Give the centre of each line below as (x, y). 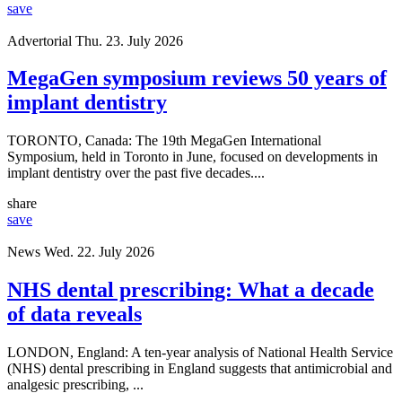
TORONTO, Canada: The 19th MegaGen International (164, 141)
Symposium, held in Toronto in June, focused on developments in (192, 157)
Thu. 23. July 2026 (129, 40)
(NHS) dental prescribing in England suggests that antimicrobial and (200, 369)
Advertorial (39, 40)
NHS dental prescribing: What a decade (191, 290)
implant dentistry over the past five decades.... (136, 173)
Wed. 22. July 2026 (99, 252)
